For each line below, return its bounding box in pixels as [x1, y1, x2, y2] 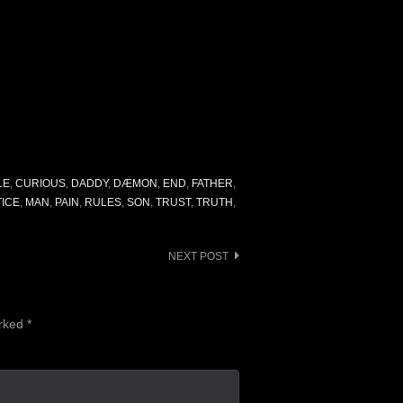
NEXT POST [168, 250, 228, 264]
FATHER [191, 177, 233, 191]
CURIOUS [14, 177, 66, 191]
